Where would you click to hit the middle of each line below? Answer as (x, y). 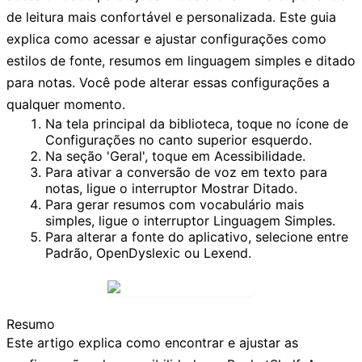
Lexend (226, 253)
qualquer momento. (66, 104)
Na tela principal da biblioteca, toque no (170, 123)
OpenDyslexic (138, 253)
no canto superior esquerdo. (223, 139)
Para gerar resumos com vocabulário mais (175, 204)
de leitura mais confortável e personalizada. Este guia (171, 17)
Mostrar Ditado (248, 188)
